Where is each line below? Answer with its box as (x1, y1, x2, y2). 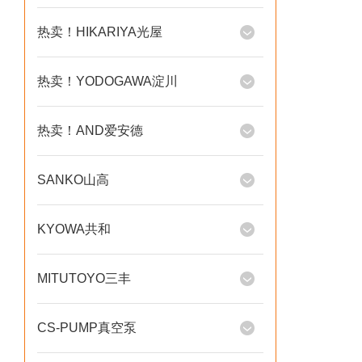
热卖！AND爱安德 (37, 124, 143, 137)
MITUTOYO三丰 (37, 271, 131, 285)
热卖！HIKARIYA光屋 (37, 25, 162, 39)
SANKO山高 (37, 173, 109, 187)
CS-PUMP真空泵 (37, 321, 137, 335)
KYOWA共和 (37, 222, 111, 236)
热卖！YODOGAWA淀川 (37, 74, 178, 88)
